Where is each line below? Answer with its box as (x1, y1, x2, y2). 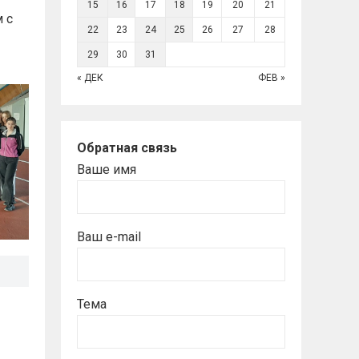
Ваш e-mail (77, 228, 141, 244)
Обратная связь (77, 139, 177, 155)
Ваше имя (77, 161, 136, 177)
